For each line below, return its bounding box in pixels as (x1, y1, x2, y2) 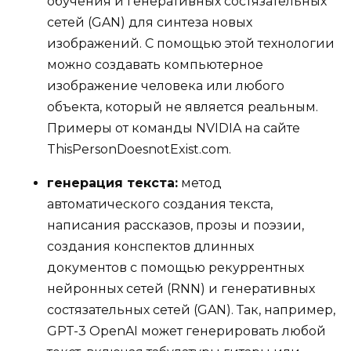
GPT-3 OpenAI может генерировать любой (47, 324, 326, 339)
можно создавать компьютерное (47, 57, 263, 73)
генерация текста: (47, 175, 178, 191)
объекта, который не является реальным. (47, 100, 318, 115)
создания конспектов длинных (47, 239, 254, 255)
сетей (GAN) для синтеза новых (47, 15, 252, 31)
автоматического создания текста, (47, 197, 273, 212)
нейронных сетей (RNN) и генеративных (47, 281, 315, 297)
